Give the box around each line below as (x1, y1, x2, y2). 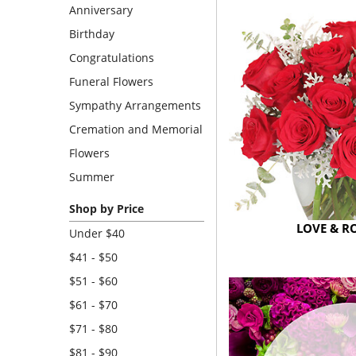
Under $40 (69, 226, 125, 241)
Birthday (69, 26, 114, 41)
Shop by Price (69, 201, 144, 216)
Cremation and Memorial (69, 122, 203, 137)
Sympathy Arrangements (69, 98, 201, 113)
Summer (69, 169, 114, 184)
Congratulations (69, 50, 154, 65)
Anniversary (69, 2, 133, 17)
